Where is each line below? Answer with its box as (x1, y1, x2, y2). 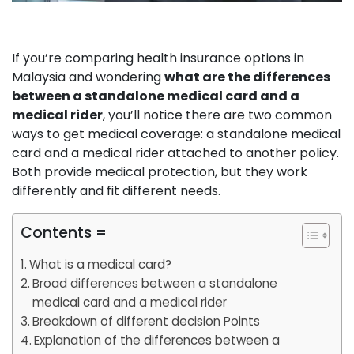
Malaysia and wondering (12, 67, 164, 86)
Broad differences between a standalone (32, 274, 278, 292)
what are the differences (164, 67, 330, 86)
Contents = (21, 221, 107, 243)
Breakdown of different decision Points (32, 312, 261, 330)
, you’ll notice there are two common (103, 105, 332, 124)
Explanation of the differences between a (34, 331, 281, 348)
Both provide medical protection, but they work (12, 162, 307, 181)
